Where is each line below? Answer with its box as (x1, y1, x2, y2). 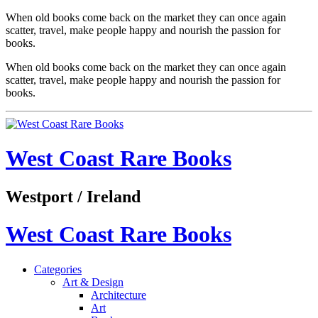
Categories (34, 263, 82, 275)
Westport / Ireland (6, 187, 141, 206)
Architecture (91, 288, 146, 301)
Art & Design (62, 275, 124, 288)
